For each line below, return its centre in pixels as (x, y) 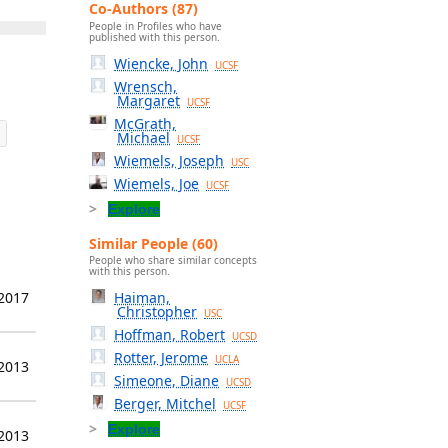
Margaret (148, 100)
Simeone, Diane (167, 381)
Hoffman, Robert (170, 335)
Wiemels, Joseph (169, 160)
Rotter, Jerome (161, 358)
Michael (143, 137)
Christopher (157, 312)
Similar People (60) (153, 243)
